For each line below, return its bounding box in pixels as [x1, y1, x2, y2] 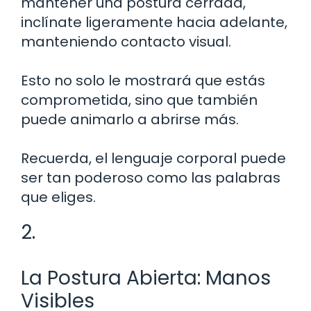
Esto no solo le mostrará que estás [21, 70, 265, 90]
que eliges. [21, 187, 96, 207]
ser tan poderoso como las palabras [21, 167, 280, 187]
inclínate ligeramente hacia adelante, [21, 12, 287, 32]
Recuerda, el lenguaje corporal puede [21, 148, 286, 168]
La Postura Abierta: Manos [21, 264, 271, 292]
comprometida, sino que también [21, 90, 258, 110]
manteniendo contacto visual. [21, 31, 231, 51]
